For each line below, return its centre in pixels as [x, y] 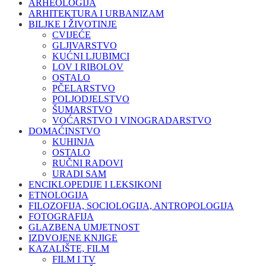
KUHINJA [73, 142]
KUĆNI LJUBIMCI [91, 56]
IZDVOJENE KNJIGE [73, 238]
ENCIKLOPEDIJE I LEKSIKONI [95, 185]
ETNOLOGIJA [58, 195]
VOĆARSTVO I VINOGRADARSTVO [132, 121]
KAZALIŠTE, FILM [69, 249]
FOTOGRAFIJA [61, 217]
